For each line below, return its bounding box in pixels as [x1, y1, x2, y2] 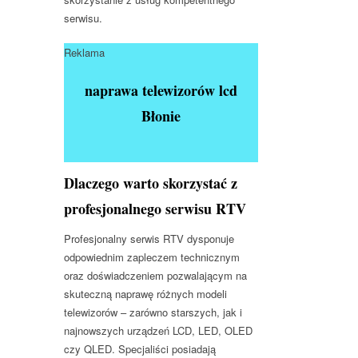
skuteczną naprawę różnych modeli [64, 285, 227, 301]
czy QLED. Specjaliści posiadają [64, 340, 216, 356]
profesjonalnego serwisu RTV [64, 197, 246, 219]
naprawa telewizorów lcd [85, 79, 238, 101]
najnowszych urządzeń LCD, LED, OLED [64, 322, 253, 338]
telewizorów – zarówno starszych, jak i [64, 304, 242, 320]
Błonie [141, 105, 181, 126]
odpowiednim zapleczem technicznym [64, 249, 240, 265]
